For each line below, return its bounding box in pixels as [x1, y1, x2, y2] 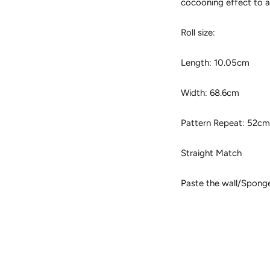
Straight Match [181, 148, 242, 159]
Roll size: [181, 27, 216, 38]
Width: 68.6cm [181, 87, 240, 98]
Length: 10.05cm [181, 57, 250, 68]
